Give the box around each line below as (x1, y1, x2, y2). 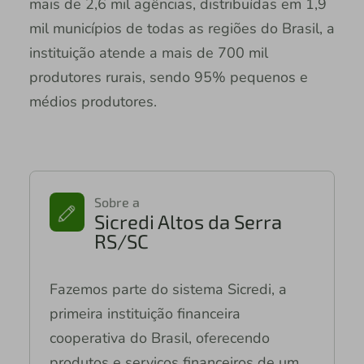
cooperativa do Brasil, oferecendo (49, 327, 270, 348)
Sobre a (93, 193, 140, 210)
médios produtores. (28, 91, 161, 111)
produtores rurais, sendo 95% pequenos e (28, 67, 308, 87)
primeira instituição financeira (49, 303, 240, 323)
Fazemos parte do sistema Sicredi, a (49, 279, 287, 299)
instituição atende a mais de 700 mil (28, 42, 268, 63)
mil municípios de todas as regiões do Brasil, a (28, 18, 335, 38)
